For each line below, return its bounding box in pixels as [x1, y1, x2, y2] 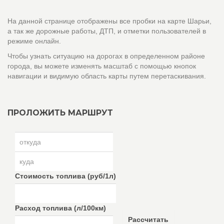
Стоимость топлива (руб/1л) [15, 172, 116, 180]
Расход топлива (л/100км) [15, 204, 106, 212]
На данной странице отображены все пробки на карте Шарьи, [7, 17, 211, 25]
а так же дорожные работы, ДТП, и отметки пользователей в [7, 27, 206, 35]
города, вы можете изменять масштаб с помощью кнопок [7, 62, 196, 70]
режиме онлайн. [7, 37, 61, 45]
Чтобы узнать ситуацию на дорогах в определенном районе [7, 52, 205, 60]
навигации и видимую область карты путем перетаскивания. [7, 72, 206, 80]
